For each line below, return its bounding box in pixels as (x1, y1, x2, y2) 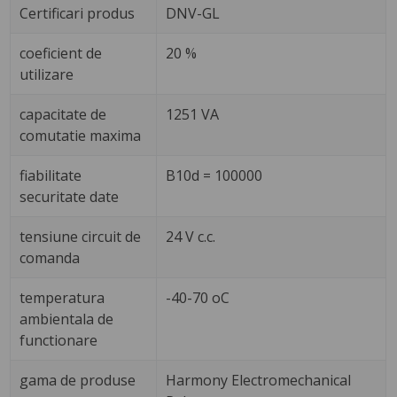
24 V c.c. (166, 227, 216, 247)
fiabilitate (19, 166, 82, 186)
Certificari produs (19, 4, 136, 24)
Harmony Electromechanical (166, 370, 352, 391)
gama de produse (19, 370, 136, 391)
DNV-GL (166, 4, 221, 24)
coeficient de (19, 43, 103, 64)
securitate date (19, 187, 120, 207)
